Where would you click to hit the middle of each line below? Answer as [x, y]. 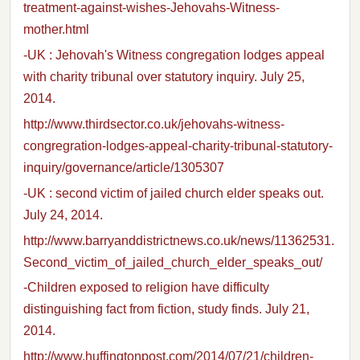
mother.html [56, 30]
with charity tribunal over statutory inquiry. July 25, [164, 77]
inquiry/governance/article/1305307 [124, 168]
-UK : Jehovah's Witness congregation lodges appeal [174, 55]
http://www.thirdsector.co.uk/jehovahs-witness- [154, 125]
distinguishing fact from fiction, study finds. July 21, [166, 309]
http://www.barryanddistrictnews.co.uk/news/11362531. [179, 240]
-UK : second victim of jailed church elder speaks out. [174, 193]
